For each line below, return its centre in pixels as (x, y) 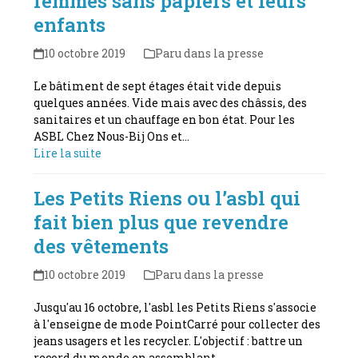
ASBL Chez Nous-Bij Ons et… (112, 136)
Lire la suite (68, 153)
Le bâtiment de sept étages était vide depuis (158, 86)
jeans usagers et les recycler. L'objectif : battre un (169, 340)
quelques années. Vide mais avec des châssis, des (171, 102)
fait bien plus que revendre (161, 222)
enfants (70, 24)
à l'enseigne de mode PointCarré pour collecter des (177, 324)
